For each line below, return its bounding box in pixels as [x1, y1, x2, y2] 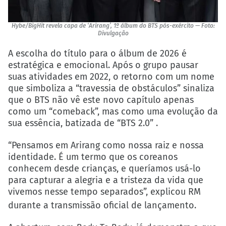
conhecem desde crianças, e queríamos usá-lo [8, 162, 201, 174]
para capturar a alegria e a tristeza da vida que [8, 174, 203, 186]
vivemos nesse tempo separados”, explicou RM [8, 186, 201, 197]
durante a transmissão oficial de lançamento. [8, 199, 196, 211]
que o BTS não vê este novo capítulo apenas [8, 94, 194, 105]
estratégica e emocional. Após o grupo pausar [8, 59, 198, 71]
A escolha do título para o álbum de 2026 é [8, 47, 187, 59]
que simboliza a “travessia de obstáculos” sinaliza [8, 82, 214, 94]
